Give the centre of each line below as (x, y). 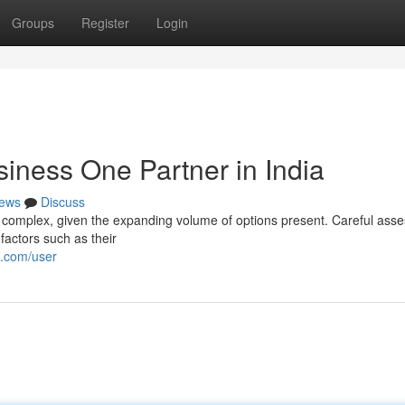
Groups (33, 23)
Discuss (63, 202)
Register (105, 23)
